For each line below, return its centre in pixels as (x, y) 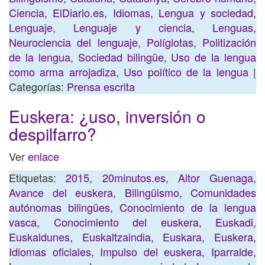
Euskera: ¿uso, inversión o (107, 116)
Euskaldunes (39, 237)
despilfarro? (53, 134)
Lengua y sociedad (206, 12)
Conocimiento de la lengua (188, 207)
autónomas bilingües (59, 207)
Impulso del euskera (151, 251)
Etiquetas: (38, 177)
